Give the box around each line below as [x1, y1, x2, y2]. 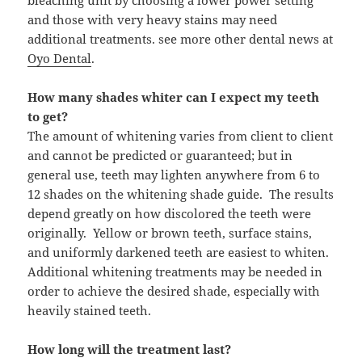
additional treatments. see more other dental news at [27, 31, 334, 48]
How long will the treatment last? [27, 341, 232, 358]
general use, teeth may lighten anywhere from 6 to [27, 166, 321, 183]
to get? [27, 108, 69, 125]
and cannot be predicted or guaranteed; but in [27, 147, 293, 164]
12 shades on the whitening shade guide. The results [27, 186, 335, 203]
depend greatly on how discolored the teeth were [27, 205, 312, 222]
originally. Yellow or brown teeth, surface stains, [27, 225, 313, 242]
